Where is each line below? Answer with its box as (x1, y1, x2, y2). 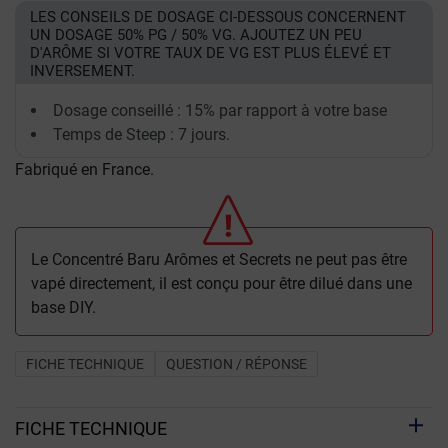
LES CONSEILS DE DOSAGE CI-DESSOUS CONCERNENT (30, 8, 406, 26)
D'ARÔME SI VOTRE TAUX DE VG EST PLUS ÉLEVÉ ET (30, 44, 391, 62)
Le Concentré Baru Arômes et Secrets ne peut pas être (31, 250, 407, 269)
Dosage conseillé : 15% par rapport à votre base (53, 101, 387, 120)
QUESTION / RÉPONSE (166, 356, 307, 372)
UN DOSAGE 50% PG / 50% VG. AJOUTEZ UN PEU (30, 26, 362, 44)
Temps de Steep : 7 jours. (53, 125, 230, 144)
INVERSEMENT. (30, 62, 135, 80)
